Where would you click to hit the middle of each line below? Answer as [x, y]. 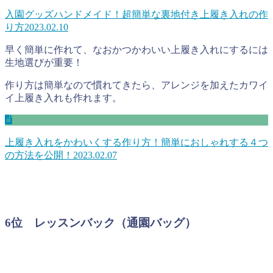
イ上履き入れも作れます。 [63, 97]
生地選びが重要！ [44, 62]
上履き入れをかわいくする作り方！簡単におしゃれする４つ [136, 142]
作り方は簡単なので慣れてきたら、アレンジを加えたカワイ [136, 85]
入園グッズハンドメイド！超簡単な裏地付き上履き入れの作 [136, 14]
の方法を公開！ [39, 155]
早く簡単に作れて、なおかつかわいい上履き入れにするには [136, 49]
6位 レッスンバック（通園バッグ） [101, 222]
